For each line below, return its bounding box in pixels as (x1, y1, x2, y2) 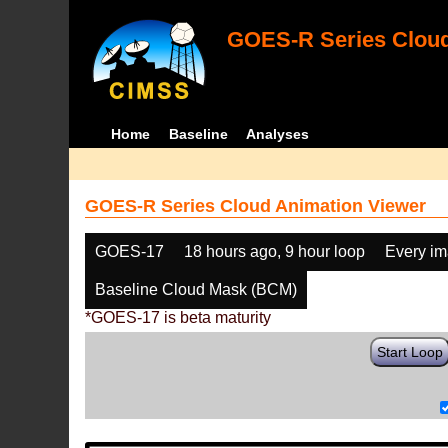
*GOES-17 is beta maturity (85, 309, 272, 326)
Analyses (246, 126, 310, 142)
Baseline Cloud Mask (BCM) (95, 281, 298, 298)
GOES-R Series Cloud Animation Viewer (85, 196, 427, 216)
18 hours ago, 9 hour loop (184, 243, 366, 260)
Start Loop (377, 344, 444, 360)
